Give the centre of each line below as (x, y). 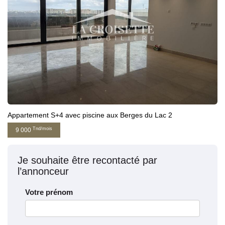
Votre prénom (49, 192)
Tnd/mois (42, 128)
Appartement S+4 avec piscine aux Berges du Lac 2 (90, 115)
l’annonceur (43, 172)
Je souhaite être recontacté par (87, 160)
